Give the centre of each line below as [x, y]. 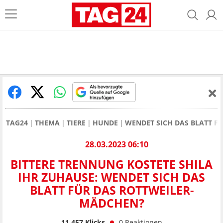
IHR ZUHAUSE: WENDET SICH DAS [111, 177]
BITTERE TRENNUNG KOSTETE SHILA [111, 165]
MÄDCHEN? [111, 203]
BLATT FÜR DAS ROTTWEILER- [111, 190]
